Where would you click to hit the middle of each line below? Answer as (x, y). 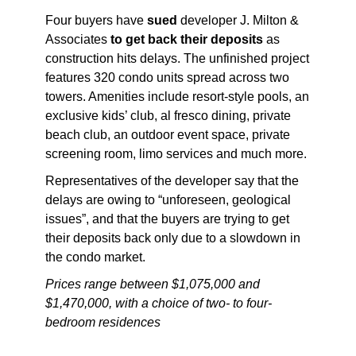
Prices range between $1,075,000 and (152, 284)
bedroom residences (103, 322)
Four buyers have (96, 20)
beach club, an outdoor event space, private (167, 134)
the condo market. (95, 257)
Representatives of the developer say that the (172, 180)
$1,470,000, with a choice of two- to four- (158, 303)
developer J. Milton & (238, 20)
